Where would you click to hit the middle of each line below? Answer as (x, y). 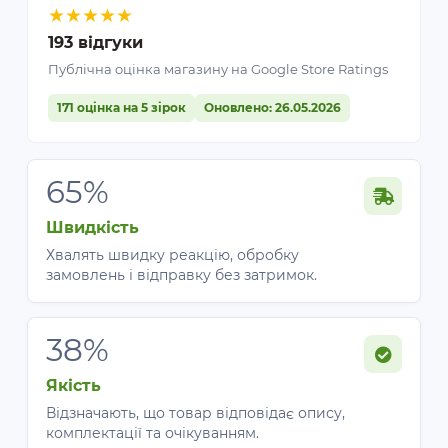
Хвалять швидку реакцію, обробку (172, 255)
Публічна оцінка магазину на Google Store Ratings (218, 69)
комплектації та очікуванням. (152, 433)
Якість (73, 385)
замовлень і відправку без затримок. (181, 275)
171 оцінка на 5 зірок (121, 107)
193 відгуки (95, 42)
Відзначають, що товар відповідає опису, (195, 413)
